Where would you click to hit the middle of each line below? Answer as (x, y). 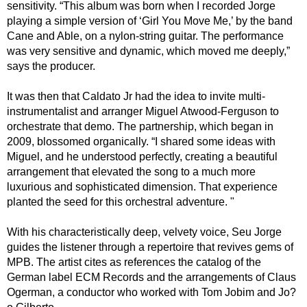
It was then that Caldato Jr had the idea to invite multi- (136, 96)
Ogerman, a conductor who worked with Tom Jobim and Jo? (151, 292)
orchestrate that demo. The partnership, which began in (140, 126)
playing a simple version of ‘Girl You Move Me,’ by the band (150, 21)
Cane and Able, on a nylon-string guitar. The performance (145, 36)
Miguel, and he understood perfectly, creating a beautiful (142, 156)
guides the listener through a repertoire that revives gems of (150, 247)
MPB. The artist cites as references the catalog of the (134, 262)
